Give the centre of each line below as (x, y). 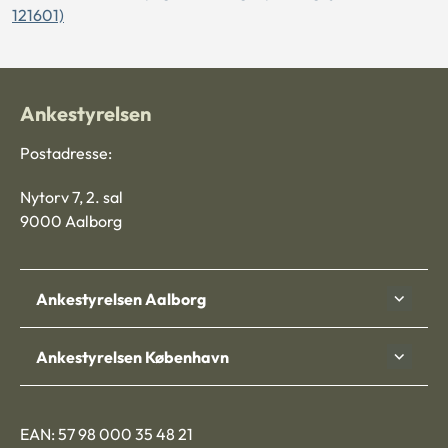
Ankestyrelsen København (132, 356)
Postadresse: (66, 153)
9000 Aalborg (71, 221)
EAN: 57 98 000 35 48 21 (106, 434)
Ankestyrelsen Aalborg (121, 298)
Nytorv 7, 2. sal (71, 197)
